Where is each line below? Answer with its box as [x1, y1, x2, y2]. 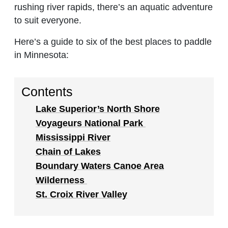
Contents [21, 84, 73, 99]
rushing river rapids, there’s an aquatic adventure [14, 2, 213, 12]
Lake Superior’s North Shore [36, 103, 160, 114]
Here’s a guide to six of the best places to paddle [14, 37, 212, 47]
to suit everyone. [14, 15, 81, 25]
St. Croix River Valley [36, 189, 127, 199]
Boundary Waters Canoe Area [36, 160, 164, 171]
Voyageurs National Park [36, 118, 146, 128]
